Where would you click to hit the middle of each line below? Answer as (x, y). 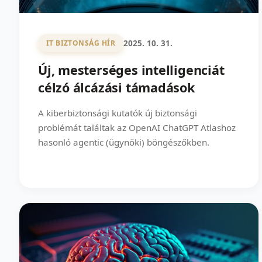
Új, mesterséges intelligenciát (131, 70)
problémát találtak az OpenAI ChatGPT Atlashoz (137, 127)
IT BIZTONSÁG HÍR (81, 43)
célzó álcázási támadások (116, 87)
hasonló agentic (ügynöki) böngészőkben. (124, 142)
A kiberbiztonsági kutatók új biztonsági (118, 113)
